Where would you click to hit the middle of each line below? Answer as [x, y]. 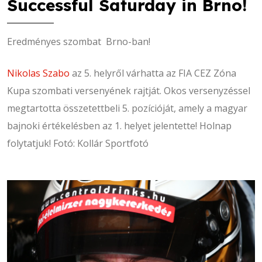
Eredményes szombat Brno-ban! [79, 42]
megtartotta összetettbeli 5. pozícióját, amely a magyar [127, 108]
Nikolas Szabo [38, 73]
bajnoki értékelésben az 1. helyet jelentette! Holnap [119, 126]
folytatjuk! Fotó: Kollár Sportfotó [78, 144]
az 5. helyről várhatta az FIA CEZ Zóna [153, 73]
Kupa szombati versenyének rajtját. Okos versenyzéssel [129, 91]
